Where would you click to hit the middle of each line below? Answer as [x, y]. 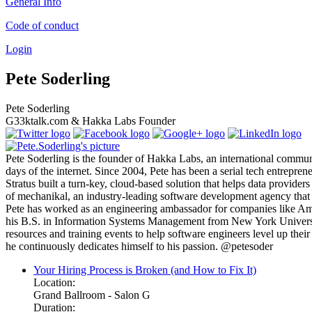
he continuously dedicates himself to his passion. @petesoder [139, 247]
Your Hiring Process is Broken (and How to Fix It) [145, 270]
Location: [54, 283]
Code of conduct [42, 26]
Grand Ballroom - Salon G [92, 295]
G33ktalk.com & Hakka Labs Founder [91, 121]
